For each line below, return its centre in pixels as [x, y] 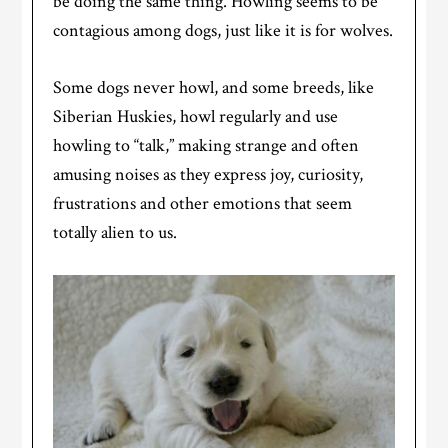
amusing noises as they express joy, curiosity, [208, 175]
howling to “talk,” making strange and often [206, 146]
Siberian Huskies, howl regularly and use [196, 117]
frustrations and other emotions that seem [203, 204]
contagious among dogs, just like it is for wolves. [223, 31]
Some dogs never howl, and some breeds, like [214, 88]
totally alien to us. [115, 233]
